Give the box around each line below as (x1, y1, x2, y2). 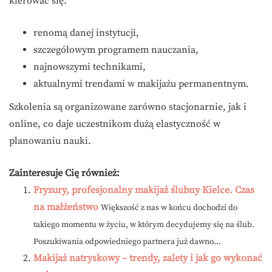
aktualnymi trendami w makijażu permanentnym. (33, 78, 249, 90)
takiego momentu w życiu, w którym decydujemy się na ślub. (33, 220, 254, 231)
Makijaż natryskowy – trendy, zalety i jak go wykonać (33, 252, 262, 265)
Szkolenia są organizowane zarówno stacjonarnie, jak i (9, 101, 246, 114)
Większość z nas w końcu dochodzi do (101, 203, 237, 214)
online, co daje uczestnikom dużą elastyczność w (9, 118, 220, 131)
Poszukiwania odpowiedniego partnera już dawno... (33, 237, 221, 248)
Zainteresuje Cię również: (9, 167, 120, 180)
